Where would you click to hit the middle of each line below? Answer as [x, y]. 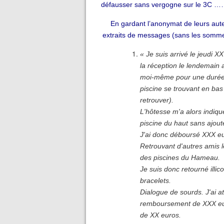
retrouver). [157, 100]
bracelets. [155, 180]
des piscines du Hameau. [180, 157]
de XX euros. [160, 215]
